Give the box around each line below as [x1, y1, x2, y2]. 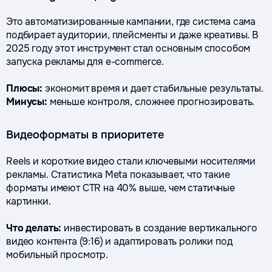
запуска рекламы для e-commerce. [6, 55, 165, 68]
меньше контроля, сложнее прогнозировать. [47, 95, 255, 108]
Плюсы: [6, 82, 43, 95]
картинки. [6, 195, 51, 208]
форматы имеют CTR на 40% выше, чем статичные [6, 182, 235, 194]
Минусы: [6, 95, 47, 108]
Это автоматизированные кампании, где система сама [6, 15, 256, 28]
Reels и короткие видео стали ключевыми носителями [6, 155, 256, 168]
